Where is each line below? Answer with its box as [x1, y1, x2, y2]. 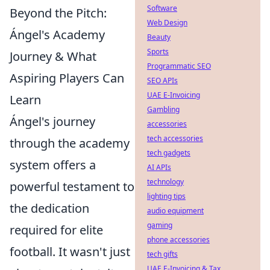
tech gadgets [147, 148, 190, 158]
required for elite [10, 222, 103, 238]
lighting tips [147, 191, 186, 201]
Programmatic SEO [147, 61, 211, 71]
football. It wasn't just [10, 243, 130, 260]
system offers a [10, 157, 96, 173]
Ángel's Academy [10, 27, 105, 43]
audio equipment [147, 206, 204, 216]
